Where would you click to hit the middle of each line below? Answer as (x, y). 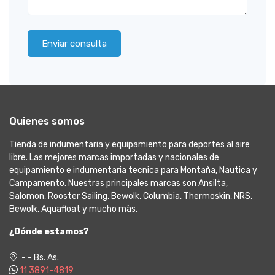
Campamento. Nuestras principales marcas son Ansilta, (118, 184)
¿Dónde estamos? (49, 232)
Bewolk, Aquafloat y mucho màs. (73, 209)
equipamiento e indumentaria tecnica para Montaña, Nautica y (133, 171)
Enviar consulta (74, 44)
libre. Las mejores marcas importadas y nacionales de (114, 158)
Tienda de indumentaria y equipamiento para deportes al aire (130, 145)
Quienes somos (47, 121)
